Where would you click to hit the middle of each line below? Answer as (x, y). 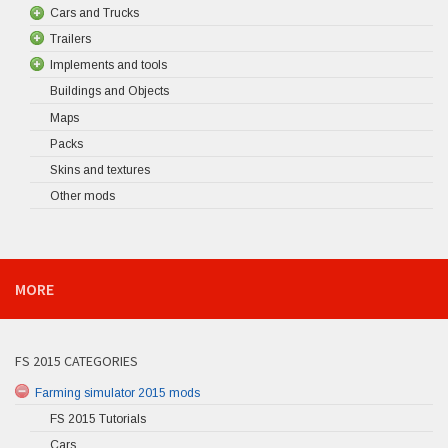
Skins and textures (100, 169)
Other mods (82, 196)
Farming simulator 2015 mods (117, 392)
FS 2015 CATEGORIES (76, 361)
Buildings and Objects (109, 91)
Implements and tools (108, 65)
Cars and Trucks (94, 12)
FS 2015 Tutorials (98, 418)
